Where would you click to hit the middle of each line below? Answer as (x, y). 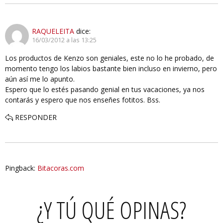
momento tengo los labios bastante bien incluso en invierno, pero (111, 68)
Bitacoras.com (61, 168)
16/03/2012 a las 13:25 (64, 40)
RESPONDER (36, 117)
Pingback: (21, 168)
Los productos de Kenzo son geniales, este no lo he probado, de (110, 58)
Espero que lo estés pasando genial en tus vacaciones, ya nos (105, 89)
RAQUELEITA (53, 31)
